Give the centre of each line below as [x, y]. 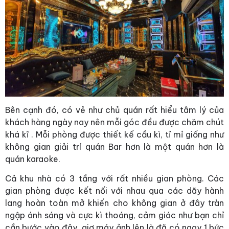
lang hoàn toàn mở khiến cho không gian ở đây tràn [114, 203]
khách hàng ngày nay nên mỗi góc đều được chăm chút [114, 122]
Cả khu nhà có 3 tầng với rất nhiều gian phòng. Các [114, 179]
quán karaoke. [33, 159]
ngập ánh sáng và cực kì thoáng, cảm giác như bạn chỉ [114, 215]
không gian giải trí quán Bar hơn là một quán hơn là [114, 147]
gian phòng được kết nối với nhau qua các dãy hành [114, 191]
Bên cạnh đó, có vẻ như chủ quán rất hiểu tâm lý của [114, 110]
